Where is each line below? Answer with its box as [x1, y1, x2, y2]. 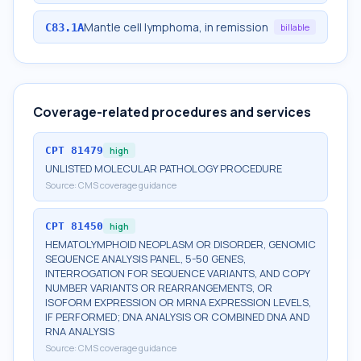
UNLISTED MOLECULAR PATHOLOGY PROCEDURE [45, 161, 282, 176]
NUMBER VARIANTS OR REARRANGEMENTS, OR [45, 280, 272, 295]
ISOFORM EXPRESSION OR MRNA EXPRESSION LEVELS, [45, 295, 311, 309]
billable [280, 21, 309, 33]
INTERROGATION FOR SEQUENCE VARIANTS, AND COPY [45, 266, 309, 280]
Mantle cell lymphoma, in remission [84, 19, 268, 35]
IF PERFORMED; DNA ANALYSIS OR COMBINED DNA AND [45, 309, 309, 324]
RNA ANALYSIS [45, 324, 114, 338]
